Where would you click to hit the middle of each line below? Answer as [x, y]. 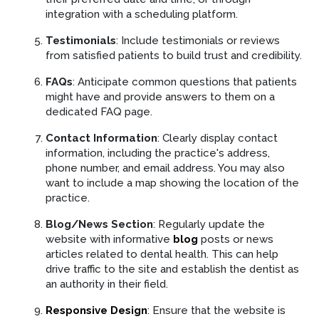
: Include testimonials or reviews [198, 40]
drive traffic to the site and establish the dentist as [172, 269]
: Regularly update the [209, 224]
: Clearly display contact [218, 138]
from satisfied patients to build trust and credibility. [174, 55]
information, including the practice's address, [158, 153]
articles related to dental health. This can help [162, 254]
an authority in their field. [107, 284]
